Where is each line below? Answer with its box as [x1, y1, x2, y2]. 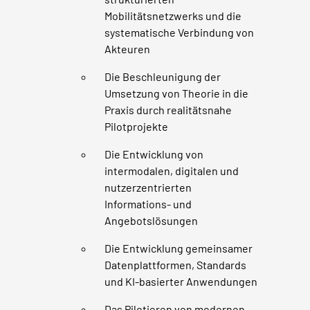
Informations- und [104, 197, 192, 210]
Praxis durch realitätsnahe [104, 102, 232, 116]
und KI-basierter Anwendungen [104, 274, 258, 288]
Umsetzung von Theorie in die [104, 86, 249, 100]
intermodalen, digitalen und [104, 163, 239, 177]
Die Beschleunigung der [104, 69, 221, 83]
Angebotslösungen [104, 213, 199, 227]
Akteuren [104, 42, 151, 55]
